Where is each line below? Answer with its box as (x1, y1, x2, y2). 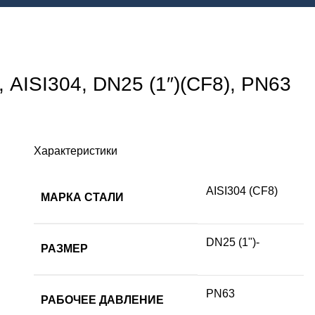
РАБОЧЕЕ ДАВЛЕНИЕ (41, 293, 165, 306)
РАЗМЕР (41, 242, 89, 255)
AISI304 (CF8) (206, 184, 278, 197)
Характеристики (34, 144, 118, 157)
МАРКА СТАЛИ (41, 191, 124, 203)
